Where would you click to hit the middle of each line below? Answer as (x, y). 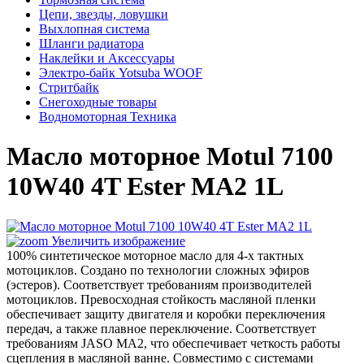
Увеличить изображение (117, 240)
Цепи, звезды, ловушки (104, 14)
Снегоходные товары (98, 102)
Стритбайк (69, 87)
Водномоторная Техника (108, 117)
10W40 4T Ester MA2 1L (145, 186)
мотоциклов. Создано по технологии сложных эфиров (158, 270)
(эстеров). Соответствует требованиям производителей (159, 284)
